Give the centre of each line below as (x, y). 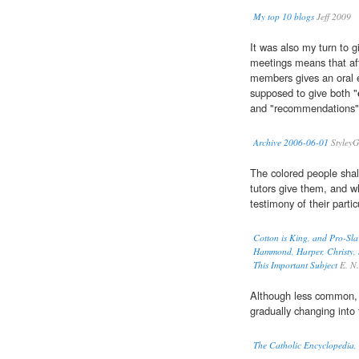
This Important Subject (295, 265)
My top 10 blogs (284, 17)
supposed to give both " (304, 93)
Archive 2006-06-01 (291, 143)
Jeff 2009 (333, 17)
